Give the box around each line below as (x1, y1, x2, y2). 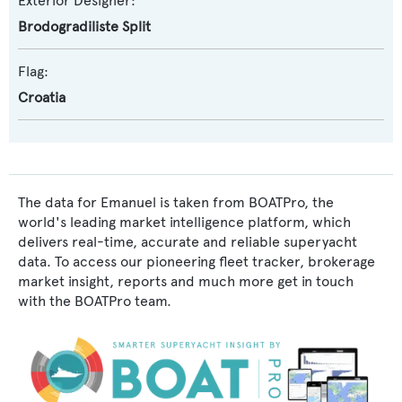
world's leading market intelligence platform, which (18, 214, 351, 231)
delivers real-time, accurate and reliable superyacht (18, 233, 357, 250)
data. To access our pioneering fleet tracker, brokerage (18, 253, 375, 270)
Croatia (18, 89, 66, 106)
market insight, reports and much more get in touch (18, 273, 354, 290)
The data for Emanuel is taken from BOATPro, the (18, 194, 334, 211)
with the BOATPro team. (18, 293, 171, 310)
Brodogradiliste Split (18, 18, 151, 35)
